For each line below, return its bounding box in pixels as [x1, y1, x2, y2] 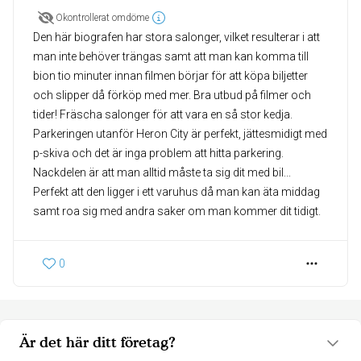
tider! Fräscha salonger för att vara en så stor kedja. [33, 108, 293, 122]
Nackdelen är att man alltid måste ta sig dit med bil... [33, 166, 291, 180]
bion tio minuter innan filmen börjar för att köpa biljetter [33, 69, 308, 83]
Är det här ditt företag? [19, 334, 176, 351]
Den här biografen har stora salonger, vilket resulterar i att [33, 31, 320, 44]
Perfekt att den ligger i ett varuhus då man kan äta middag [33, 185, 320, 199]
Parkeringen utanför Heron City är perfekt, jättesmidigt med [33, 127, 327, 141]
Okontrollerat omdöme [56, 12, 149, 24]
